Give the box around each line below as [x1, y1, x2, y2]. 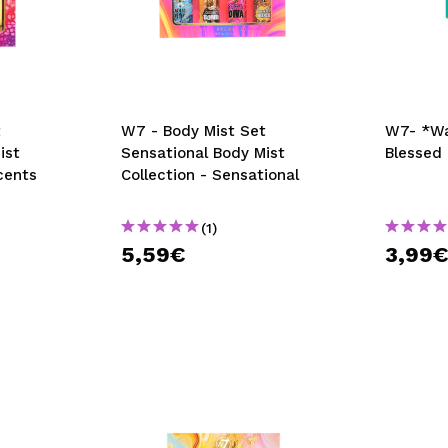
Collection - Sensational [120, 166, 299, 184]
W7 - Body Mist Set [120, 122, 266, 140]
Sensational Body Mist [120, 144, 285, 162]
